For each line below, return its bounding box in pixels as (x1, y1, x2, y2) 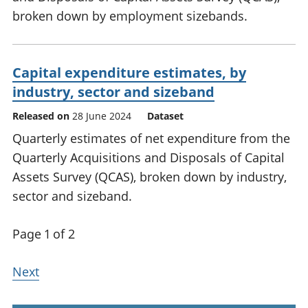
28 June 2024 (72, 109, 131, 123)
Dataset (147, 109, 184, 123)
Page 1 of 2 (12, 225, 75, 243)
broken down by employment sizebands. (12, 8, 247, 25)
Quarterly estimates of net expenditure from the (12, 130, 290, 147)
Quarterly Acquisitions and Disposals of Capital (12, 149, 285, 166)
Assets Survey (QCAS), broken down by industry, (12, 168, 287, 186)
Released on (12, 109, 72, 123)
